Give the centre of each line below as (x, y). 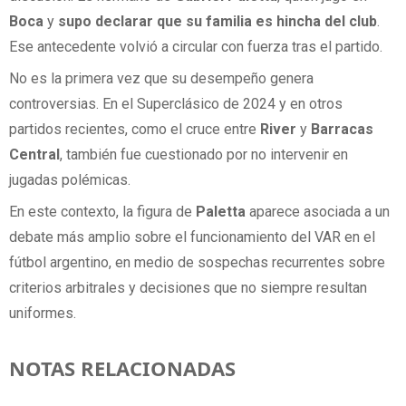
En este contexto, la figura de (102, 212)
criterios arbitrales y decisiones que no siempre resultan (188, 288)
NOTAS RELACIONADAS (122, 368)
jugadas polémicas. (70, 179)
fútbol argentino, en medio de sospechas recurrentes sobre (197, 263)
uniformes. (43, 314)
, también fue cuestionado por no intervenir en (204, 154)
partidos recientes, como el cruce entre (135, 129)
